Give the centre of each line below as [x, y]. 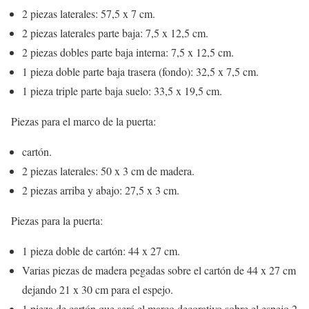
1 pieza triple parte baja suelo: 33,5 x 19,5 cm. [122, 90]
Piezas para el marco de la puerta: [83, 121]
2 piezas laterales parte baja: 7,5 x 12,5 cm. [115, 32]
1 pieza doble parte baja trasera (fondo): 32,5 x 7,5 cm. [140, 71]
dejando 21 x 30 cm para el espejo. [98, 289]
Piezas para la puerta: [57, 220]
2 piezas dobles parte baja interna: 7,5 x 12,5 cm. [128, 52]
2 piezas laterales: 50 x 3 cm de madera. [108, 170]
